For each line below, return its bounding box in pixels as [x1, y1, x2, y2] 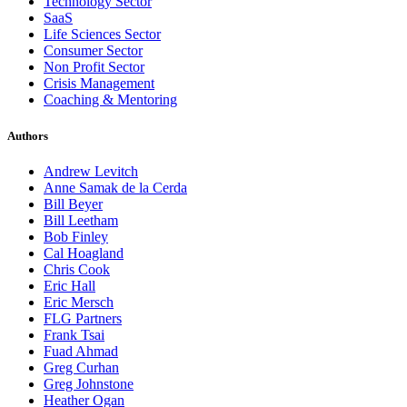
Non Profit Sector [44, 59, 144, 75]
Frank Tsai [44, 326, 104, 342]
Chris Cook [44, 261, 110, 277]
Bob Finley [44, 228, 108, 244]
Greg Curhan [44, 359, 119, 375]
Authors [7, 128, 48, 143]
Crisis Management [44, 75, 154, 92]
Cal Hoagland [44, 244, 124, 261]
